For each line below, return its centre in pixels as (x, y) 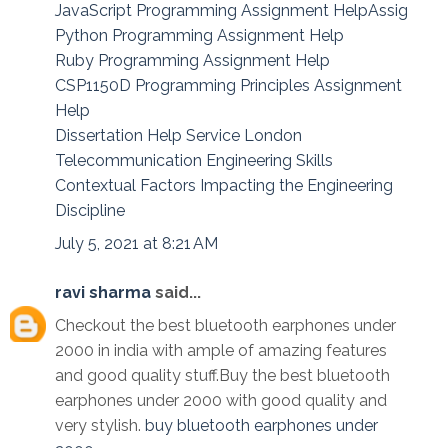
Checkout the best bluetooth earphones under (225, 326)
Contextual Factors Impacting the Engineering (224, 186)
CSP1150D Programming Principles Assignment (228, 86)
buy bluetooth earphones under (261, 426)
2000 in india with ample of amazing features (221, 351)
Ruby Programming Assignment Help (192, 61)
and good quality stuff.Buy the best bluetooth (222, 376)
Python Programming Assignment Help (199, 36)
